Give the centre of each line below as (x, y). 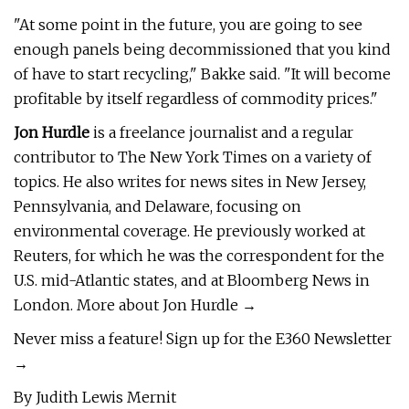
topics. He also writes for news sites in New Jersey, (190, 182)
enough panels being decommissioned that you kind (202, 49)
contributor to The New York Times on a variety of (193, 157)
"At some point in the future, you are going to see (188, 25)
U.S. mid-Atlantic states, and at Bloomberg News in (192, 280)
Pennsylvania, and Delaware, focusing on (157, 206)
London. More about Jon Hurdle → (135, 305)
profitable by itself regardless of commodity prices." (196, 99)
